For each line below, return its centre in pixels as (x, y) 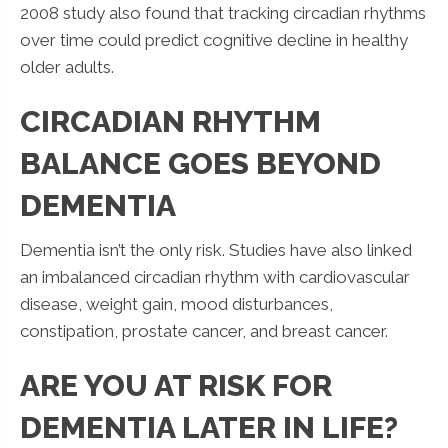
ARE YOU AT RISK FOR (176, 385)
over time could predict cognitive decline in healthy (214, 39)
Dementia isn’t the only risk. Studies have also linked (216, 249)
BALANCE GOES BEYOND (200, 163)
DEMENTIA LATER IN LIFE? (209, 427)
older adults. (67, 66)
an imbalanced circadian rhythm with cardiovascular (215, 276)
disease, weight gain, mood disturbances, (176, 303)
